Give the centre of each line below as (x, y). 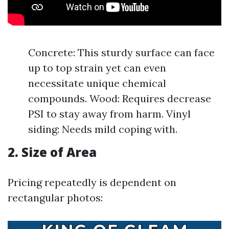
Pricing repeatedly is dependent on (92, 182)
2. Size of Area (52, 152)
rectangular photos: (55, 198)
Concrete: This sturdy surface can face (121, 52)
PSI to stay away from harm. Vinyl (109, 114)
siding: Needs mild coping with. (103, 129)
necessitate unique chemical (97, 83)
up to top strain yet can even (97, 68)
